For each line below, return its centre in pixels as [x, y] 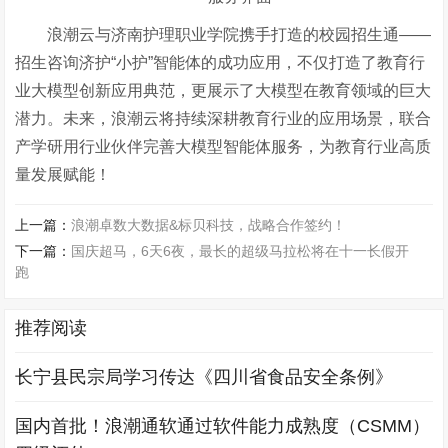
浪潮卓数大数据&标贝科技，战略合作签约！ [209, 224]
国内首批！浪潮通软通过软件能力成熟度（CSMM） [223, 425]
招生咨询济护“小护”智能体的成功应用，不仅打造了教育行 [220, 62]
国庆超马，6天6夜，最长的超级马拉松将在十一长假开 [240, 250]
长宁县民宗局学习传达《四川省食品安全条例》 [204, 376]
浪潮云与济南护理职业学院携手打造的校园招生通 [223, 34]
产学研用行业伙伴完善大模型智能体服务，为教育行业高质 [223, 146]
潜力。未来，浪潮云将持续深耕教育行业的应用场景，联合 [223, 118]
